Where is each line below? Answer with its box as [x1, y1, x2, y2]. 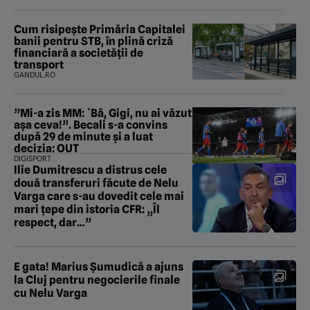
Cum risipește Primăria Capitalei [14, 23, 185, 37]
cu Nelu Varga [14, 286, 87, 300]
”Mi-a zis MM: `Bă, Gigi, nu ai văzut [14, 107, 192, 120]
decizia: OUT [14, 142, 79, 156]
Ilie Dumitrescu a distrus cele [14, 163, 167, 177]
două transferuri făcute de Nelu [14, 176, 179, 190]
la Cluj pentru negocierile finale [14, 273, 180, 287]
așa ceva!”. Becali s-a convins [14, 118, 167, 132]
